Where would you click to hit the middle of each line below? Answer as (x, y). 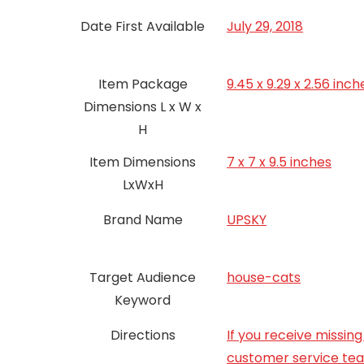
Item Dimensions (143, 162)
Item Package (143, 84)
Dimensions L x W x (143, 107)
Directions (143, 335)
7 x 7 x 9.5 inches (279, 162)
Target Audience (143, 277)
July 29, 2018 (265, 26)
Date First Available (143, 26)
